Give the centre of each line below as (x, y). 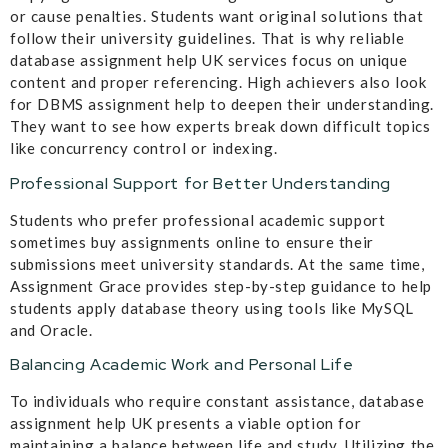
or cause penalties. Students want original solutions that (217, 16)
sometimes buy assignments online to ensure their (192, 241)
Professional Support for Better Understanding (200, 183)
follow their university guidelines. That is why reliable (207, 38)
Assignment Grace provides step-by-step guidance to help (221, 285)
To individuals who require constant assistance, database (217, 401)
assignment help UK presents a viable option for (186, 423)
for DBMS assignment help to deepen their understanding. (222, 104)
